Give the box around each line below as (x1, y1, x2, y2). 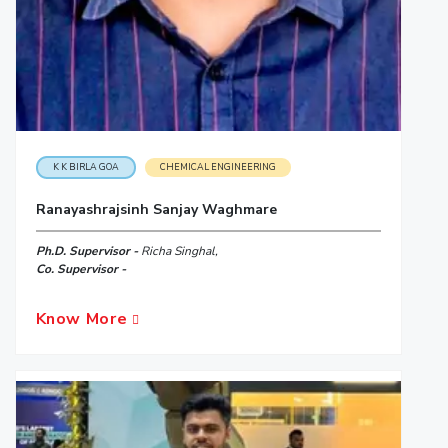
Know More (35, 307, 132, 330)
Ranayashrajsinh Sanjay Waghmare (35, 199, 277, 219)
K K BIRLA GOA (52, 160, 119, 173)
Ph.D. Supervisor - (35, 242, 141, 259)
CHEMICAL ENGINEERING (159, 160, 276, 173)
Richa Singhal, (140, 242, 218, 259)
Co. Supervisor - (35, 260, 126, 277)
